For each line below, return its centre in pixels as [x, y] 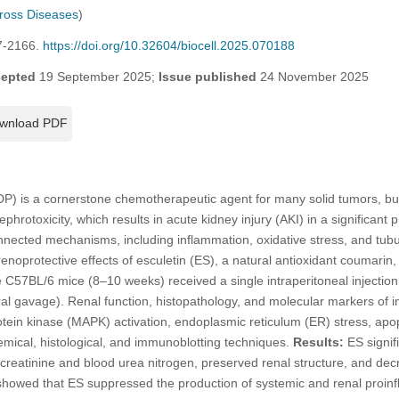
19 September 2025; [97, 76]
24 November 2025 [312, 76]
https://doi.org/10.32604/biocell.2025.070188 [168, 45]
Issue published [207, 76]
